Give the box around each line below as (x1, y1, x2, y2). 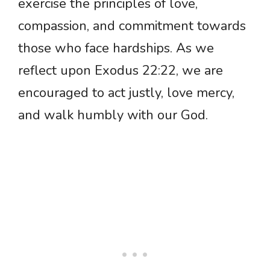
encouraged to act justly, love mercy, (18, 84, 234, 102)
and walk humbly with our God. (18, 106, 208, 125)
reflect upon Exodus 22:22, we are (18, 61, 223, 80)
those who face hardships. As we (18, 39, 214, 58)
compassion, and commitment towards (18, 17, 246, 36)
